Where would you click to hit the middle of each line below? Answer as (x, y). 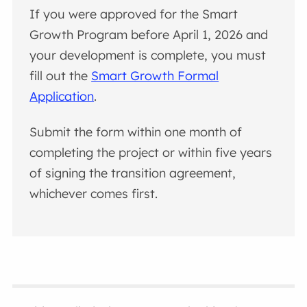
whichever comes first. (94, 193)
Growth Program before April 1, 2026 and (149, 35)
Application (62, 97)
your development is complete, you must (148, 56)
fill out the (61, 76)
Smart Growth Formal (155, 76)
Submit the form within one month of (136, 132)
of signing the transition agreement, (133, 173)
